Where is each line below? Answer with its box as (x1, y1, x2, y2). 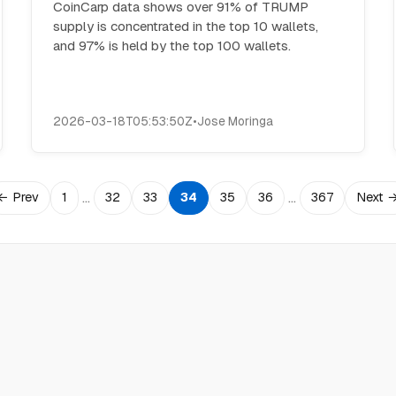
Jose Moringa (196, 113, 273, 129)
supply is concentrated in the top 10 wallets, (52, 18, 318, 34)
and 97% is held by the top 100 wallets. (52, 37, 291, 54)
